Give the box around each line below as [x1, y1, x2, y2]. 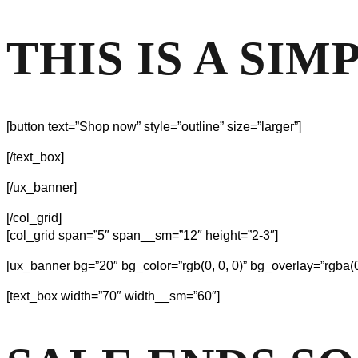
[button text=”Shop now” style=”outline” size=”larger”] [6, 120, 301, 134]
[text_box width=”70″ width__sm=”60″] [6, 289, 220, 304]
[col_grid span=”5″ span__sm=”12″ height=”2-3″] [6, 229, 278, 243]
